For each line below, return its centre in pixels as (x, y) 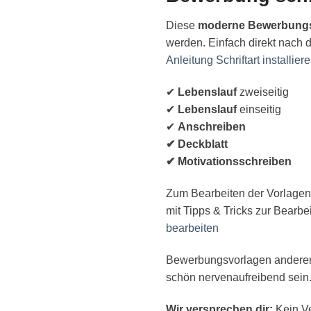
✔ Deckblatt (197, 144)
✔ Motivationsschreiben (229, 162)
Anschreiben (212, 127)
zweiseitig (264, 92)
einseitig (260, 110)
